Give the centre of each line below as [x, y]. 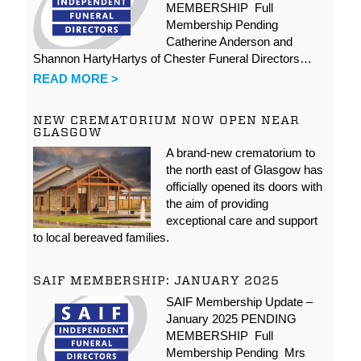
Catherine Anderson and [229, 41]
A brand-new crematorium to [240, 152]
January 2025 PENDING [231, 318]
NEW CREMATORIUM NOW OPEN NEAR [167, 120]
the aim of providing [217, 203]
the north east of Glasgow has [244, 169]
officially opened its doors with [244, 186]
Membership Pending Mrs [235, 352]
